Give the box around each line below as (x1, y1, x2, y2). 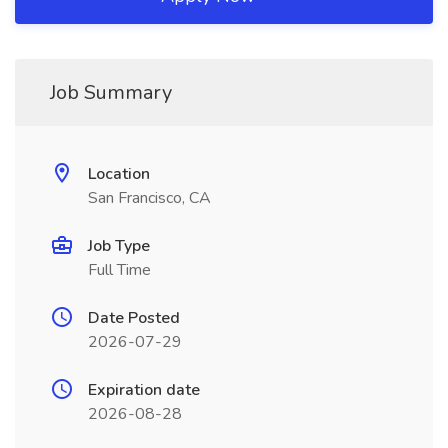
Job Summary (50, 79, 172, 106)
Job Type (88, 235, 150, 257)
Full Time (88, 259, 151, 281)
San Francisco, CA (88, 187, 211, 209)
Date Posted (88, 307, 180, 329)
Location (88, 163, 150, 185)
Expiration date (88, 379, 200, 401)
